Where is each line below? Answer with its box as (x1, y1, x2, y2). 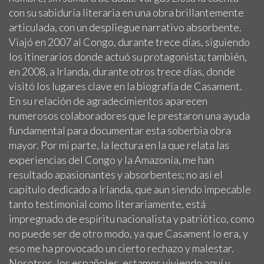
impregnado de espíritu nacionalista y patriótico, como (9, 212, 255, 226)
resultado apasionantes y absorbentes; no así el (9, 168, 223, 181)
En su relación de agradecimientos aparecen (9, 94, 207, 108)
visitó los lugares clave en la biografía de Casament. (9, 80, 242, 93)
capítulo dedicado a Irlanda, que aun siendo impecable (9, 183, 251, 196)
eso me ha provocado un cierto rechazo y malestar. (9, 242, 234, 255)
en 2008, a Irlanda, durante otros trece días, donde (9, 65, 235, 78)
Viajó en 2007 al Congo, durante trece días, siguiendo (9, 35, 250, 49)
